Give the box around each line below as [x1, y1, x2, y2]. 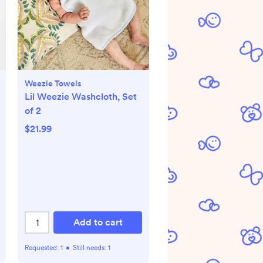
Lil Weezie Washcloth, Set [25, 91, 137, 102]
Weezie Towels [25, 79, 82, 88]
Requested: [25, 244, 60, 252]
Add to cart [73, 217, 123, 228]
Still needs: [73, 244, 108, 252]
